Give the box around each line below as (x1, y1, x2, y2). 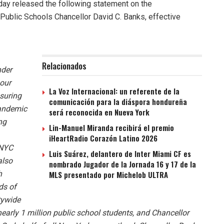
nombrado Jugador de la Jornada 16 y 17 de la (49, 158, 196, 170)
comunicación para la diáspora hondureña (49, 96, 187, 107)
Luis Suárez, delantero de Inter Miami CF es (49, 148, 191, 159)
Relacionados (42, 59, 86, 72)
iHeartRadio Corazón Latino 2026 (49, 132, 157, 144)
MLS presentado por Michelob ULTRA (49, 169, 168, 180)
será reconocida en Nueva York (49, 106, 149, 118)
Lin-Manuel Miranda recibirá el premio (49, 122, 174, 133)
